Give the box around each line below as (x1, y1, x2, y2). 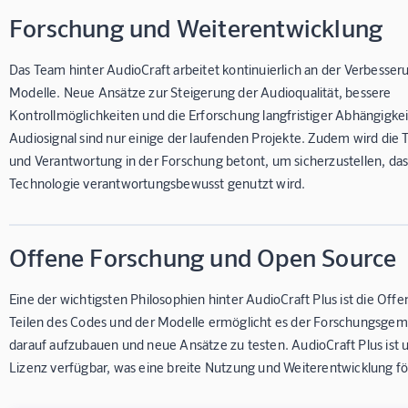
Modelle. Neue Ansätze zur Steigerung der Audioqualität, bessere (9, 83, 392, 100)
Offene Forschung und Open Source (9, 240, 397, 272)
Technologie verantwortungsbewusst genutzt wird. (9, 174, 306, 191)
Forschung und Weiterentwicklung (9, 11, 383, 43)
